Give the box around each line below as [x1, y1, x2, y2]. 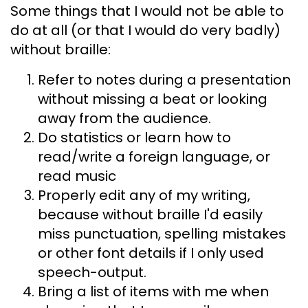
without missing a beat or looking [38, 89, 267, 109]
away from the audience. [38, 108, 211, 128]
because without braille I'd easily [38, 204, 263, 224]
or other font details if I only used [38, 243, 264, 263]
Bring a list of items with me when [38, 281, 269, 301]
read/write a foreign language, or [38, 146, 270, 166]
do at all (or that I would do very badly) [10, 20, 280, 40]
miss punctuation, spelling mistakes [38, 223, 286, 243]
